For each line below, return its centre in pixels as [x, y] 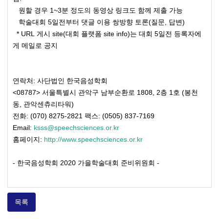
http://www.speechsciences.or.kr [93, 139]
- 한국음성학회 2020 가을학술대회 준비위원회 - [87, 163]
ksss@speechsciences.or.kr [77, 127]
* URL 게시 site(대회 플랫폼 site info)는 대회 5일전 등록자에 [107, 33]
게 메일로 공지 [35, 45]
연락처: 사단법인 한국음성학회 [60, 80]
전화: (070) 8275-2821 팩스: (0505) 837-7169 [84, 116]
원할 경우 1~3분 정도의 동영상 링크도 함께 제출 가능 [98, 10]
